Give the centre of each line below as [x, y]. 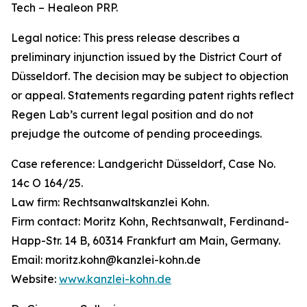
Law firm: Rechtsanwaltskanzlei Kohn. [110, 202]
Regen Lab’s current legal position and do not [132, 115]
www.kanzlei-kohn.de [115, 279]
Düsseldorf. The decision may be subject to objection [150, 76]
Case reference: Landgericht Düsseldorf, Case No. [143, 164]
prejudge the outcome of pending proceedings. [136, 134]
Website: [35, 279]
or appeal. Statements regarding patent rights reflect [152, 96]
